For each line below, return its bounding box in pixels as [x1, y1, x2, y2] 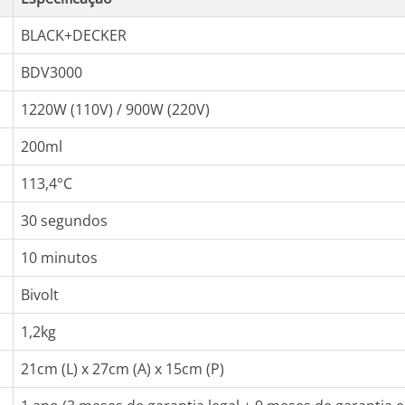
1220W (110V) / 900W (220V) [21, 99, 210, 119]
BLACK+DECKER [21, 25, 127, 45]
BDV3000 [21, 62, 82, 82]
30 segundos [21, 211, 108, 231]
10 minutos [21, 248, 98, 268]
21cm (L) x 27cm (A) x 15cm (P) [21, 359, 224, 379]
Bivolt [21, 285, 59, 305]
